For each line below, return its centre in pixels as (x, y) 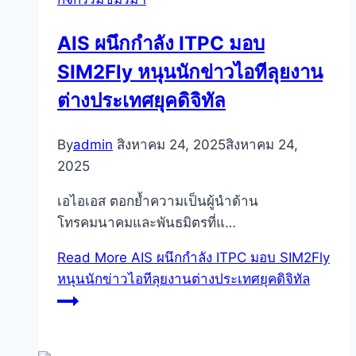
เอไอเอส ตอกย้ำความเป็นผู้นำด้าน (158, 201)
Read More (92, 258)
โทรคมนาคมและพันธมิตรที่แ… (147, 223)
